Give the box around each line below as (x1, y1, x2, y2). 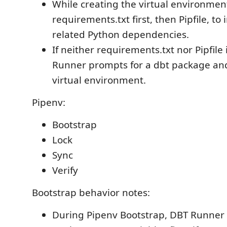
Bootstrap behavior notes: (32, 186, 150, 199)
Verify (52, 164, 78, 177)
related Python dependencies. (52, 28, 189, 41)
